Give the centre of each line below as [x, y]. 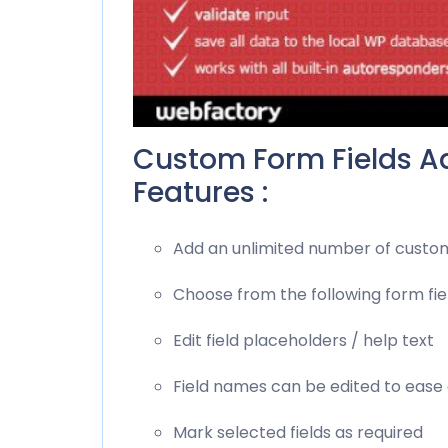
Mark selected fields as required [298, 432]
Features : [200, 192]
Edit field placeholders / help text [303, 340]
